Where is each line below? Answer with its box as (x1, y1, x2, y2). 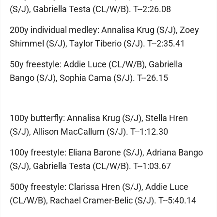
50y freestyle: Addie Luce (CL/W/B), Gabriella (10, 59, 183, 69)
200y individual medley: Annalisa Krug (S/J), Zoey (10, 25, 199, 35)
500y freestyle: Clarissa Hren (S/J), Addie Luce (10, 182, 188, 192)
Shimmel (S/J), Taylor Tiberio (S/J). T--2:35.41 (10, 38, 185, 48)
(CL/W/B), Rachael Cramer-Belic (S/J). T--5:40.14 (10, 195, 196, 205)
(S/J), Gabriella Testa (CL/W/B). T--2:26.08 (10, 4, 171, 14)
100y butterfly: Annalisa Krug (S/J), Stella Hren (10, 113, 188, 123)
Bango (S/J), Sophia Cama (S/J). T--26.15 (10, 73, 168, 83)
